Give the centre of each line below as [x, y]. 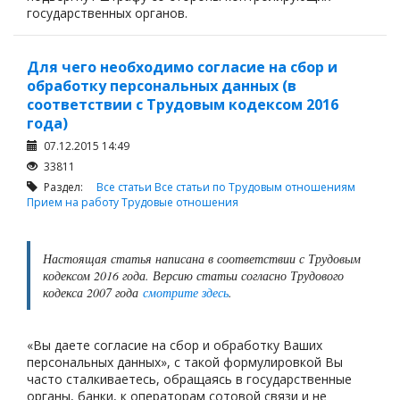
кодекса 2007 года [93, 292]
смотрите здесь [186, 292]
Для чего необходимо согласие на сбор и [182, 67]
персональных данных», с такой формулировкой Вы [185, 362]
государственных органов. [107, 12]
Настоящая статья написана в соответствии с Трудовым [202, 258]
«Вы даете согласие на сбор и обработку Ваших [175, 345]
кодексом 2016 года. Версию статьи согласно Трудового [193, 275]
